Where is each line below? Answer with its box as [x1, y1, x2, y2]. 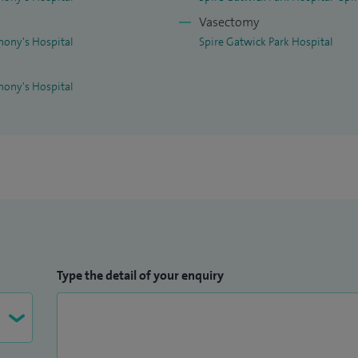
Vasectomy [199, 14, 259, 31]
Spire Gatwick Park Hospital [199, 34, 333, 50]
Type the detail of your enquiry [57, 267, 225, 284]
